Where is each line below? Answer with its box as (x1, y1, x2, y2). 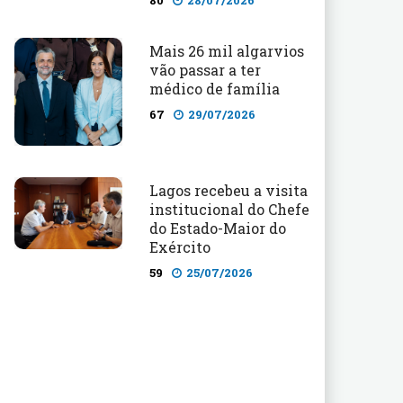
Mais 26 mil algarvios (149, 41, 304, 60)
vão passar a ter (149, 60, 261, 79)
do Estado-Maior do (149, 219, 286, 237)
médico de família (149, 79, 280, 98)
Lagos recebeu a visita (149, 181, 308, 200)
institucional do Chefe (149, 200, 309, 219)
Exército (149, 237, 210, 256)
